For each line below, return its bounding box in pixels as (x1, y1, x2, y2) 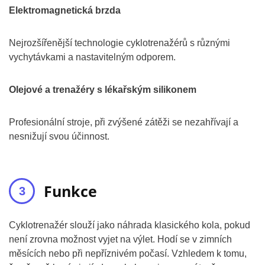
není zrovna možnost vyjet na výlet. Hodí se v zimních (9, 234, 232, 244)
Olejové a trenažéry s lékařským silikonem (9, 85, 196, 95)
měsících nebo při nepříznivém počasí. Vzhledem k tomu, (9, 248, 247, 258)
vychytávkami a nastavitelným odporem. (9, 52, 176, 62)
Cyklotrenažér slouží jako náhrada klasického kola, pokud (9, 220, 250, 230)
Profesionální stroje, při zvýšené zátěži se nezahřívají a (9, 117, 238, 127)
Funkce (44, 181, 97, 201)
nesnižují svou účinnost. (9, 131, 109, 141)
